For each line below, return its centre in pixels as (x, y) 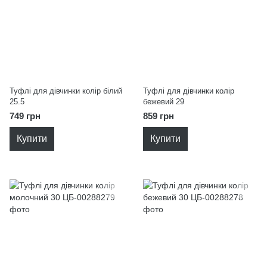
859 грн (159, 116)
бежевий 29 (164, 102)
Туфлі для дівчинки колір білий (66, 91)
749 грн (25, 116)
